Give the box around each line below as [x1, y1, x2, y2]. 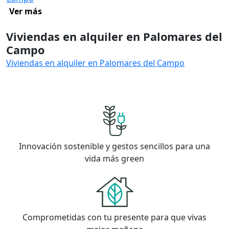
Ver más [9, 6, 42, 17]
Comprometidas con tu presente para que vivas [22, 212, 207, 223]
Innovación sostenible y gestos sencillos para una [19, 141, 210, 152]
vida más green [85, 153, 144, 164]
